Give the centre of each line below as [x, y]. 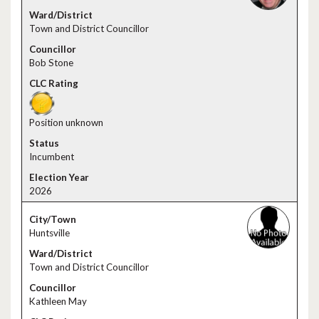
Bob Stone [51, 63]
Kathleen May [58, 301]
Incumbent [52, 157]
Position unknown [66, 122]
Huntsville [49, 233]
